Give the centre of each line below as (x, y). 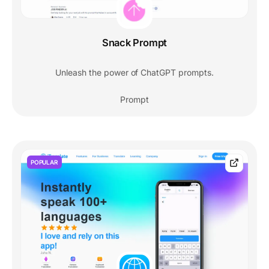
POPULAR (44, 162)
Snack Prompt (134, 42)
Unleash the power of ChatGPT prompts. (134, 72)
